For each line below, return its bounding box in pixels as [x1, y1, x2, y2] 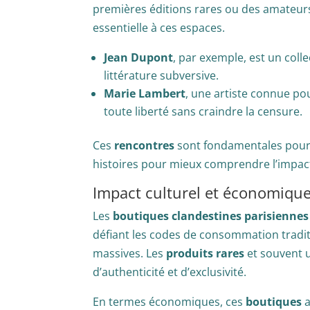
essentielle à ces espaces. [93, 20, 226, 36]
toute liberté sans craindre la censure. [104, 104, 303, 120]
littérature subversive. [104, 68, 219, 84]
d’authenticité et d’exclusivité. [93, 264, 247, 280]
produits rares [166, 246, 245, 262]
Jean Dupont [104, 50, 174, 66]
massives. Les [93, 246, 167, 262]
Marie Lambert [104, 86, 186, 102]
